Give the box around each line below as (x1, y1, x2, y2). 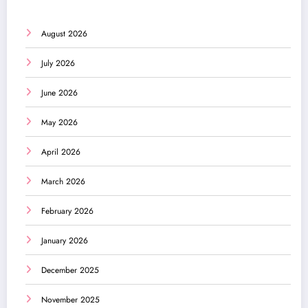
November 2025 (41, 294, 100, 307)
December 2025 (41, 264, 99, 277)
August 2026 (41, 27, 87, 41)
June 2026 (41, 87, 78, 100)
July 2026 (41, 57, 75, 70)
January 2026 (41, 234, 88, 247)
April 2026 (41, 146, 80, 159)
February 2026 (41, 205, 93, 218)
